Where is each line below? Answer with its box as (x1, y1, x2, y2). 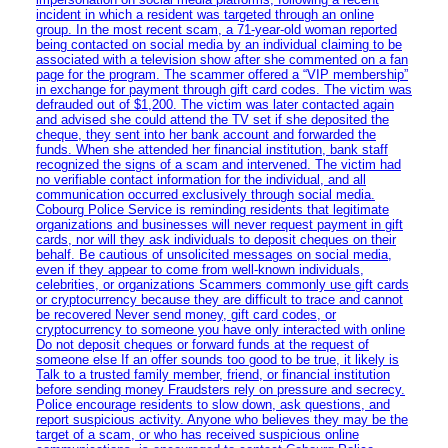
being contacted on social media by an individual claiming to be (36, 36, 402, 52)
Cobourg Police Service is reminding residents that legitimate (36, 201, 389, 217)
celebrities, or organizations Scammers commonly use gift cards (36, 276, 409, 292)
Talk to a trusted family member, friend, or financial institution (36, 366, 390, 382)
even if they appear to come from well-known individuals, (36, 261, 364, 277)
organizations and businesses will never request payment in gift (36, 216, 403, 232)
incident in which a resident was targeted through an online (36, 6, 374, 22)
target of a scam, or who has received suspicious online (36, 426, 359, 442)
